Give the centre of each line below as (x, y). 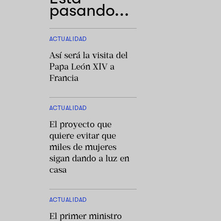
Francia (64, 78)
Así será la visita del (88, 55)
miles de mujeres (83, 147)
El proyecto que (80, 124)
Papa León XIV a (82, 66)
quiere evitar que (82, 135)
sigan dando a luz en (89, 158)
